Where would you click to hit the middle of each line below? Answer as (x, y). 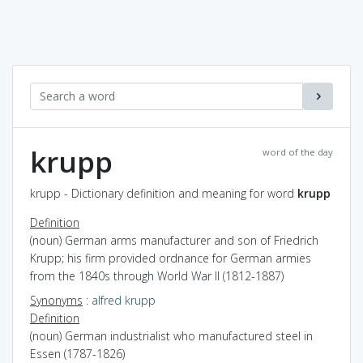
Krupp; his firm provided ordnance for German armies (171, 258)
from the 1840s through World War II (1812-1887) (157, 275)
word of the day (298, 152)
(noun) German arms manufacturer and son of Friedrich (174, 240)
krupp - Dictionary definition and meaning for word (164, 193)
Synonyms (56, 300)
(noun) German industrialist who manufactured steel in (171, 335)
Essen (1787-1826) (77, 353)
